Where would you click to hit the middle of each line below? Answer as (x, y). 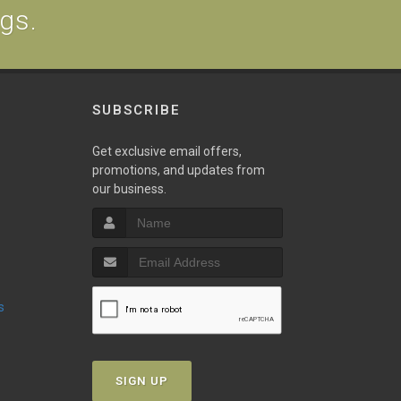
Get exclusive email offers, (166, 151)
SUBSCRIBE (136, 110)
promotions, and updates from (178, 170)
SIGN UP (141, 381)
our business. (129, 189)
